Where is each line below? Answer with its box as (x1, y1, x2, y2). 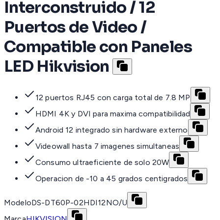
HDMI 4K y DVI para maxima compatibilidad (35, 109, 191, 118)
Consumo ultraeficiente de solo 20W (35, 157, 169, 167)
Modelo (4, 197, 31, 207)
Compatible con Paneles (4, 37, 192, 57)
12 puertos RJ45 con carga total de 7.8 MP (35, 92, 191, 102)
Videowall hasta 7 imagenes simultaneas (35, 141, 180, 151)
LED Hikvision (4, 56, 110, 77)
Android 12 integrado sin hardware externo (35, 125, 188, 135)
